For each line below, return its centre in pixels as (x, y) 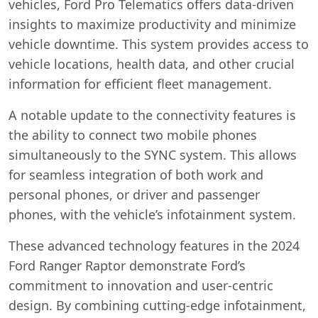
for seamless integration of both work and (136, 174)
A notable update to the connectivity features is (152, 115)
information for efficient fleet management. (140, 83)
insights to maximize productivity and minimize (152, 24)
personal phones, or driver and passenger (134, 194)
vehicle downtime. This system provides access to (159, 44)
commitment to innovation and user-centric (141, 285)
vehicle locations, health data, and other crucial (152, 64)
